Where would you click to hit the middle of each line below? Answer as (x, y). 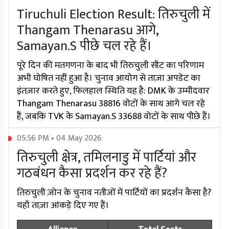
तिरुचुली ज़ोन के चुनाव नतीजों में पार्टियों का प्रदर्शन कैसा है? (114, 193)
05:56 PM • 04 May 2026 (59, 139)
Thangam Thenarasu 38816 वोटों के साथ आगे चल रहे (111, 104)
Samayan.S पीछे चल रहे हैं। (84, 47)
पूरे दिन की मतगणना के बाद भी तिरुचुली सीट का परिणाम (110, 66)
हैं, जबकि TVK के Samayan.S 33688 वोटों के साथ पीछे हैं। (114, 117)
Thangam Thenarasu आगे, (88, 31)
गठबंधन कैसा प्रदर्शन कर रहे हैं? (92, 174)
